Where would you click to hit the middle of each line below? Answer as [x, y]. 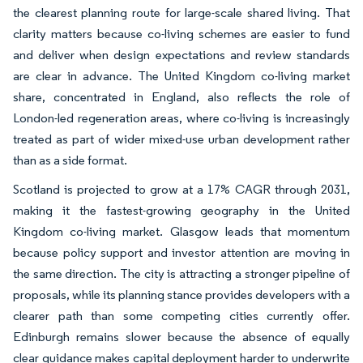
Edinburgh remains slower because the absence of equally [181, 336]
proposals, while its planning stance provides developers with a [181, 294]
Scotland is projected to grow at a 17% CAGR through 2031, [181, 189]
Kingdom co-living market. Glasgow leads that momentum [181, 231]
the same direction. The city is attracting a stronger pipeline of [181, 273]
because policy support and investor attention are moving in [181, 252]
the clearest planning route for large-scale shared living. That [181, 12]
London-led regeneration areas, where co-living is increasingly [181, 117]
